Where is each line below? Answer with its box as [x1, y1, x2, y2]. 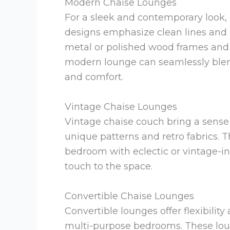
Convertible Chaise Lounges [65, 190, 194, 202]
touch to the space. [65, 161, 152, 172]
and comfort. [65, 71, 123, 83]
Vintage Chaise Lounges [65, 101, 177, 113]
